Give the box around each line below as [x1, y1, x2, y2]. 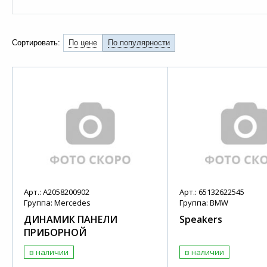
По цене [69, 38, 97, 48]
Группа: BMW [179, 197, 228, 209]
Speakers [179, 213, 222, 226]
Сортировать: [12, 38, 60, 48]
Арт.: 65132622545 [179, 187, 244, 198]
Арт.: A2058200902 [24, 187, 90, 198]
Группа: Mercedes [24, 197, 91, 209]
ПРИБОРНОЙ [24, 226, 87, 240]
